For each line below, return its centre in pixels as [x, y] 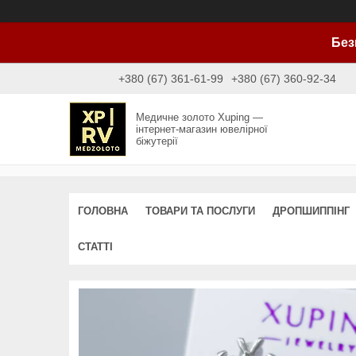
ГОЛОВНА [103, 211]
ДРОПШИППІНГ [311, 211]
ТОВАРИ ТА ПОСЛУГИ [200, 211]
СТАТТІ [95, 246]
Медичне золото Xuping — [200, 117]
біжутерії [157, 141]
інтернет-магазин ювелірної [202, 129]
